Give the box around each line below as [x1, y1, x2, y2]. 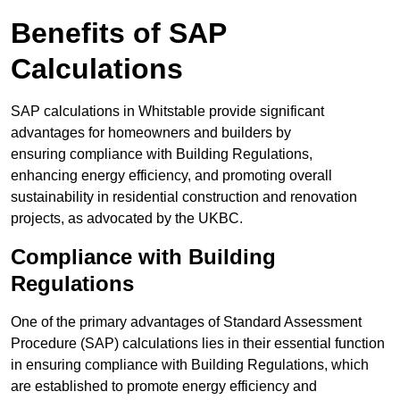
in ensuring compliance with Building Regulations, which [11, 357, 369, 373]
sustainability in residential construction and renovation [11, 189, 357, 205]
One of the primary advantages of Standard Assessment [11, 314, 362, 330]
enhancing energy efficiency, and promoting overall [11, 168, 332, 184]
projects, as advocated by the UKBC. [11, 211, 243, 227]
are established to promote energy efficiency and [11, 379, 317, 395]
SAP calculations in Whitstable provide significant [11, 104, 324, 120]
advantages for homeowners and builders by [11, 125, 291, 141]
